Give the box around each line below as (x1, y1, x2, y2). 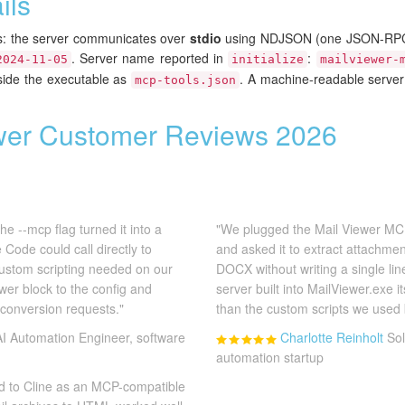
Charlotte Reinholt (280, 328, 383, 347)
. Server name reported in (71, 49, 229, 68)
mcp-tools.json (135, 73, 236, 88)
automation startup (216, 348, 324, 367)
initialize (231, 52, 305, 67)
